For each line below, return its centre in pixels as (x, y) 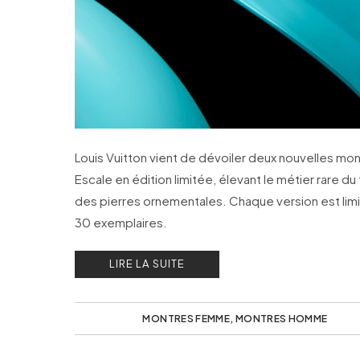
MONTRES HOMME (281, 319)
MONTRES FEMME (186, 319)
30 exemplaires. (121, 222)
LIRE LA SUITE (147, 264)
